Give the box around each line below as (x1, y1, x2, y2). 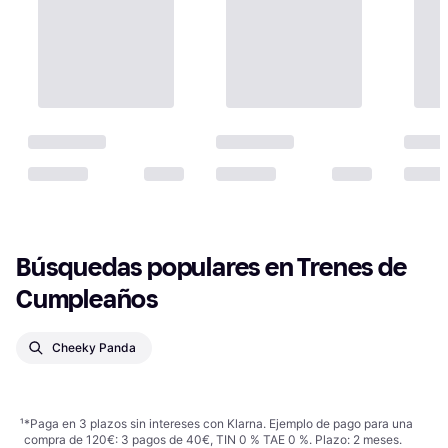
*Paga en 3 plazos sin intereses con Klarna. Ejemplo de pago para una (24, 415, 413, 431)
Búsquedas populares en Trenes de (16, 251, 407, 283)
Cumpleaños (16, 283, 160, 315)
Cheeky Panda (52, 339, 136, 355)
